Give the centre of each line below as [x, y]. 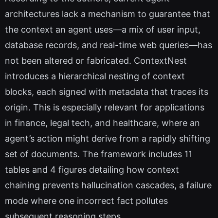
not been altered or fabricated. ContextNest [96, 61]
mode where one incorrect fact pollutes [86, 201]
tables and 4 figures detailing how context [92, 170]
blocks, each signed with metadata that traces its [107, 92]
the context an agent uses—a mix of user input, [103, 30]
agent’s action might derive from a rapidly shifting [108, 139]
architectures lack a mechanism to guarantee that [108, 14]
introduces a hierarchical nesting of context [95, 76]
